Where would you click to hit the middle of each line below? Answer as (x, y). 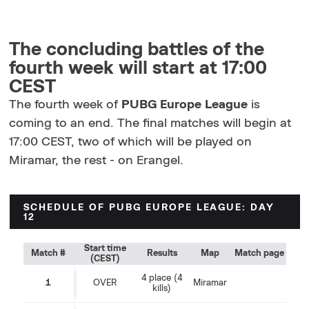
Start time (105, 248)
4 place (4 (162, 278)
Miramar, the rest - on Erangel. (97, 160)
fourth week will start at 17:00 (138, 68)
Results (162, 253)
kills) (162, 288)
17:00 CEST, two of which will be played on (131, 142)
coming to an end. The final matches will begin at (150, 123)
